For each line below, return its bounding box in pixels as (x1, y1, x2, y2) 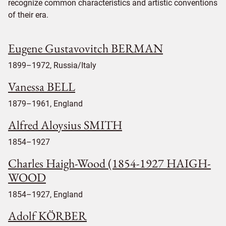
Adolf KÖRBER (8, 207, 87, 223)
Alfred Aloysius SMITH (8, 117, 122, 133)
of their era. (8, 10, 48, 20)
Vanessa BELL (8, 78, 75, 94)
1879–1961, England (8, 98, 83, 108)
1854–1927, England (8, 189, 83, 199)
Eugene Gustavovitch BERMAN (8, 40, 163, 56)
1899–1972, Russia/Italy (8, 60, 96, 70)
